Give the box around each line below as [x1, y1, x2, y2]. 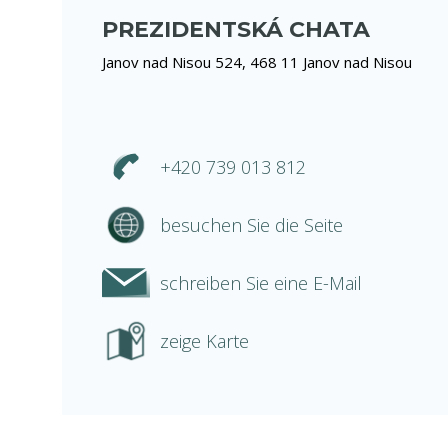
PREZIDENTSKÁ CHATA [102, 16, 370, 43]
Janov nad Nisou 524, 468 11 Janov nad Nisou [102, 52, 412, 72]
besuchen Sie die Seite [160, 213, 343, 237]
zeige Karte [160, 329, 249, 353]
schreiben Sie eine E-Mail [160, 271, 362, 295]
